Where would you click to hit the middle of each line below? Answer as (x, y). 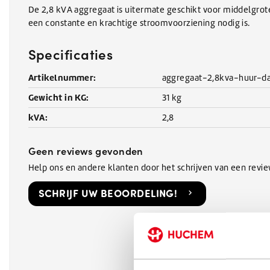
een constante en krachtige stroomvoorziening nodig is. (139, 23)
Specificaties (71, 54)
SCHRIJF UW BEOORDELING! (108, 193)
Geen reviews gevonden (86, 150)
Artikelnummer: (62, 77)
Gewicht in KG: (58, 97)
